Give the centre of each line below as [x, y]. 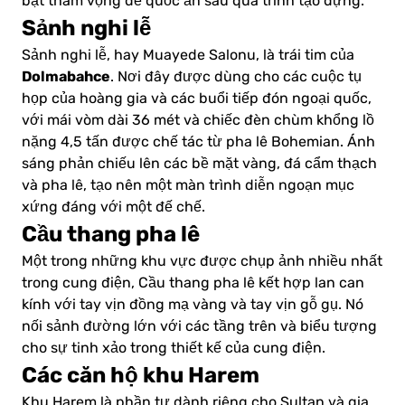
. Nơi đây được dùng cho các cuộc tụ [236, 77]
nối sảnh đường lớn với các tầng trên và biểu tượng [199, 327]
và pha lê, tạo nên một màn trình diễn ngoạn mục [188, 186]
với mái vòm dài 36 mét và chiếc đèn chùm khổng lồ [198, 121]
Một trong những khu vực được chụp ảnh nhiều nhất [202, 262]
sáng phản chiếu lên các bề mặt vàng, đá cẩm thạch [199, 164]
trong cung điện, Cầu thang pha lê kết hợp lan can [193, 283]
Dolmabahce [66, 77]
